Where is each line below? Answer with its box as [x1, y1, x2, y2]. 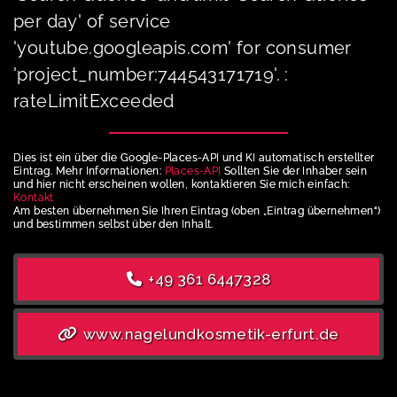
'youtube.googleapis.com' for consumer [13, 36, 352, 58]
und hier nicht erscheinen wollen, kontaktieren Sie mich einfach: [13, 177, 350, 191]
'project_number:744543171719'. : [13, 63, 289, 85]
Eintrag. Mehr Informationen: [13, 164, 165, 177]
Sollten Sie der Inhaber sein [221, 164, 368, 177]
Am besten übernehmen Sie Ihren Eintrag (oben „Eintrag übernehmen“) [13, 204, 381, 217]
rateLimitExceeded [13, 90, 175, 112]
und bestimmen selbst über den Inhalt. [13, 217, 214, 230]
